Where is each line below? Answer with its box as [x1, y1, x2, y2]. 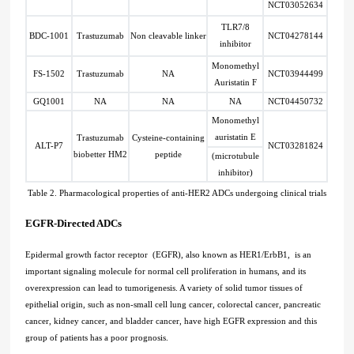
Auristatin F [213, 77, 257, 88]
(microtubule [211, 151, 259, 161]
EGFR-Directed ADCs [25, 218, 122, 230]
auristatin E [214, 132, 256, 142]
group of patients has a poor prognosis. [25, 333, 169, 343]
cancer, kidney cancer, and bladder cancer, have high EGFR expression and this [25, 316, 318, 326]
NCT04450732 [267, 96, 323, 107]
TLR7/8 [220, 22, 250, 32]
